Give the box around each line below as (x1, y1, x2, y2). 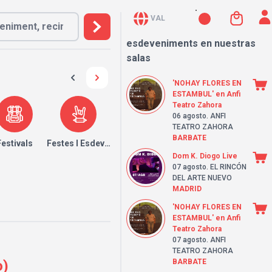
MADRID (172, 185, 202, 193)
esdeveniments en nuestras (126, 38, 256, 49)
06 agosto (172, 112, 206, 120)
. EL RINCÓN (206, 163, 246, 171)
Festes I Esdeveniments (46, 138, 142, 148)
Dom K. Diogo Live (172, 152, 237, 160)
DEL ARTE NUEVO (172, 174, 232, 182)
